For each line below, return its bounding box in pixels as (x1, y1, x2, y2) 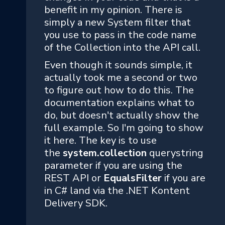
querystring (149, 146, 203, 160)
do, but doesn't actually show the (44, 108, 199, 123)
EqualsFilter (103, 171, 164, 185)
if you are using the (95, 159, 182, 173)
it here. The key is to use (44, 134, 157, 148)
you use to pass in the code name (44, 28, 196, 42)
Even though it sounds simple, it (44, 58, 192, 72)
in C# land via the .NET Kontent (44, 184, 190, 198)
